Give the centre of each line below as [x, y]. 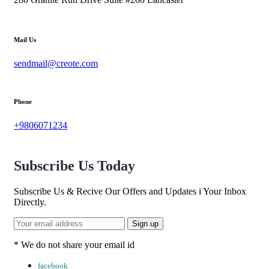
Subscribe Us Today [74, 165]
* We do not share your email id [74, 244]
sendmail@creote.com [56, 63]
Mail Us [25, 40]
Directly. [30, 202]
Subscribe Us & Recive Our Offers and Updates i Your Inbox [130, 191]
